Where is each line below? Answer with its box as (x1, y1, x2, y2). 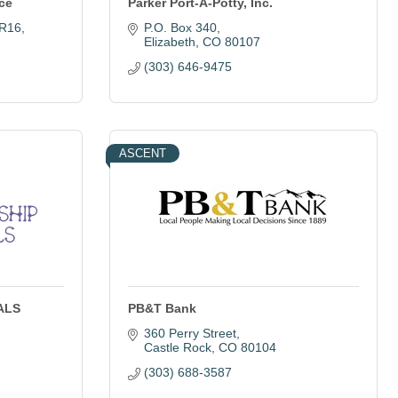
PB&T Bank (128, 301, 196, 315)
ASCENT (119, 147, 166, 160)
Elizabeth (143, 35, 195, 49)
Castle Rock (143, 340, 211, 354)
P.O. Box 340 (143, 20, 217, 35)
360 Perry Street (143, 326, 236, 340)
